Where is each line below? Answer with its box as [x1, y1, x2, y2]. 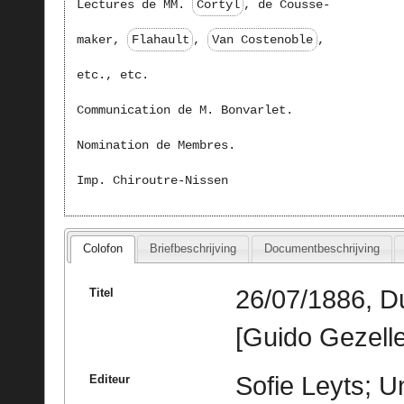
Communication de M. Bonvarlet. [76, 102, 293, 117]
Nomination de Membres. [76, 137, 235, 152]
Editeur [88, 372, 130, 386]
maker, [76, 32, 127, 47]
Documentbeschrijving [263, 242, 380, 256]
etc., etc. [76, 67, 149, 82]
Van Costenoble [212, 32, 314, 47]
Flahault [131, 32, 189, 47]
